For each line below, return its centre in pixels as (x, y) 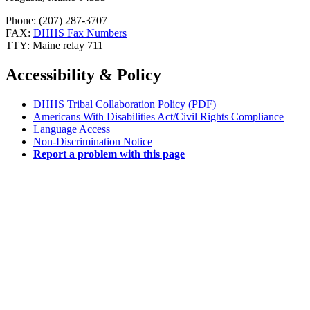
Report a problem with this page (109, 154)
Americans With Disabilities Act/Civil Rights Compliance (158, 117)
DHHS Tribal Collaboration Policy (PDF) (125, 104)
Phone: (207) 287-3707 (56, 21)
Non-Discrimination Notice (93, 142)
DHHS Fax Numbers (80, 33)
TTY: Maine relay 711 (54, 46)
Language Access (72, 129)
